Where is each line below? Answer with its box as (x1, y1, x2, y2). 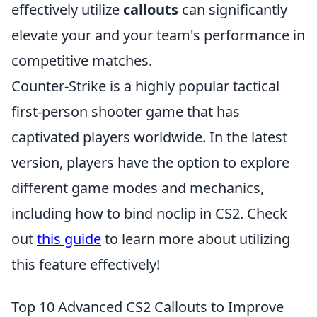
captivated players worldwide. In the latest (11, 127, 287, 146)
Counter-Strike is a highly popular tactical (11, 76, 279, 96)
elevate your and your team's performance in (11, 25, 305, 45)
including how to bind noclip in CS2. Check (11, 204, 287, 223)
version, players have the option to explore (11, 153, 289, 172)
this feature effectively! (11, 255, 160, 274)
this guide (37, 229, 101, 248)
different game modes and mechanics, (11, 178, 264, 197)
